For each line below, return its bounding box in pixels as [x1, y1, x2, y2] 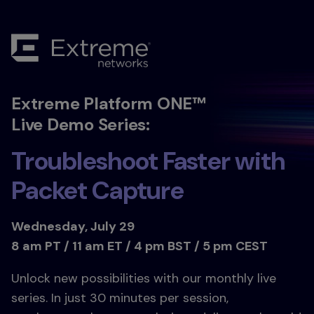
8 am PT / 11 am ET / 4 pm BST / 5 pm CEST [11, 238, 268, 255]
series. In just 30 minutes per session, [11, 289, 228, 307]
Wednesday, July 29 [11, 218, 135, 235]
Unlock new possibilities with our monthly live [11, 270, 276, 287]
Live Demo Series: [11, 114, 150, 136]
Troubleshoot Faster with [11, 144, 285, 178]
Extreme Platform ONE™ [11, 93, 206, 115]
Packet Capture [11, 174, 184, 207]
